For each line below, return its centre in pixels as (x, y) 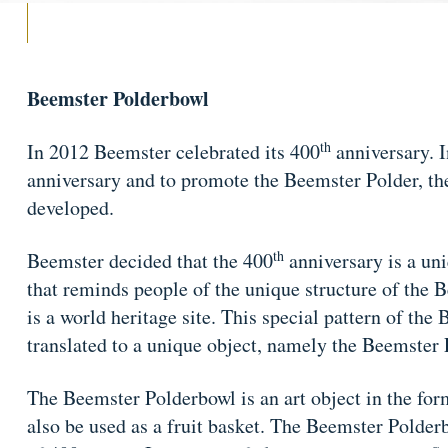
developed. (70, 207)
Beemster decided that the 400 (149, 260)
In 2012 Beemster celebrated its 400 (173, 151)
